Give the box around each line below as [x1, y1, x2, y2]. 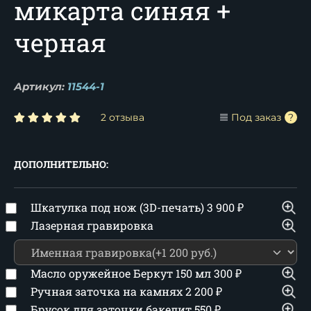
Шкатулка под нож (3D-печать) [31, 200, 207, 215]
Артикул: [14, 80, 65, 93]
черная [14, 26, 106, 59]
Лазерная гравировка [31, 218, 153, 233]
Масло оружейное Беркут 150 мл [31, 266, 214, 280]
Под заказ [231, 111, 281, 124]
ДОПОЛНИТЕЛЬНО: [14, 158, 108, 171]
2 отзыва [101, 111, 144, 124]
